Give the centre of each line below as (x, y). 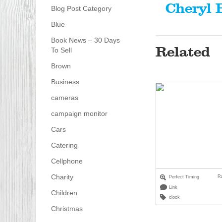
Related (183, 52)
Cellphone (67, 161)
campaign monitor (79, 114)
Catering (64, 145)
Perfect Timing (184, 177)
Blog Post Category (81, 9)
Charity (62, 177)
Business (65, 82)
